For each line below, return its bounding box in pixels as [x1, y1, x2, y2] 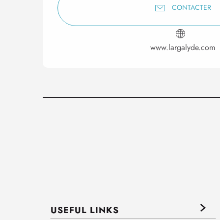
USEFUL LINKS [51, 203, 119, 217]
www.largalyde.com [150, 41, 215, 53]
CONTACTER [172, 2, 211, 13]
